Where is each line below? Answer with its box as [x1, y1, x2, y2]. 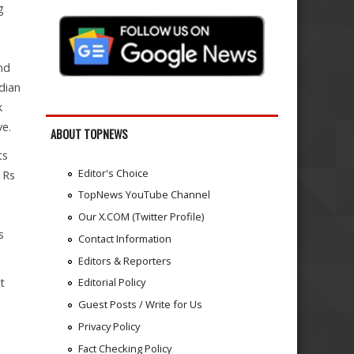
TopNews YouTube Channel [77, 187, 210, 202]
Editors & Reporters [77, 253, 171, 268]
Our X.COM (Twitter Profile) [77, 209, 204, 224]
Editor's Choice [77, 165, 149, 180]
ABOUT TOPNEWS [51, 126, 129, 143]
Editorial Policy [77, 275, 145, 290]
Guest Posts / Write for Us [77, 297, 202, 312]
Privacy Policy [77, 318, 140, 333]
